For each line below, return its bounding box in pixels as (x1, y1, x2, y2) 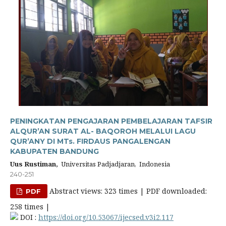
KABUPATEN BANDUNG (10, 147, 99, 156)
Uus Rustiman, (10, 159, 58, 168)
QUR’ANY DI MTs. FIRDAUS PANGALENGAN (10, 137, 171, 146)
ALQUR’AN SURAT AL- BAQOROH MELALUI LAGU (10, 127, 196, 136)
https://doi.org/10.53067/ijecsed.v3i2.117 (38, 212, 174, 222)
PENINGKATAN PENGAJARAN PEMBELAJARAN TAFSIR (10, 117, 212, 126)
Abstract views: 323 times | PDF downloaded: (47, 186, 207, 196)
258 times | (10, 202, 50, 211)
